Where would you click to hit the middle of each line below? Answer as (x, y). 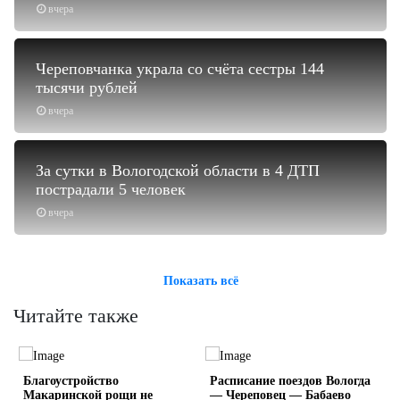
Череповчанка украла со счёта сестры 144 (180, 68)
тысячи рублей (87, 87)
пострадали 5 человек (111, 189)
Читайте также (76, 315)
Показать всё (200, 280)
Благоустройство (71, 381)
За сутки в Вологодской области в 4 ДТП (178, 170)
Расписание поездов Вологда (290, 381)
